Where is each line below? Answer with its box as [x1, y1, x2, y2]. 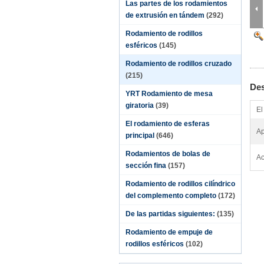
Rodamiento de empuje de [126, 228, 213, 236]
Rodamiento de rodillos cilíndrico [126, 180, 235, 188]
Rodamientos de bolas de [126, 150, 210, 158]
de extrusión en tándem [126, 11, 204, 19]
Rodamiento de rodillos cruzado [126, 60, 232, 68]
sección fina [126, 161, 166, 170]
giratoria [126, 101, 154, 110]
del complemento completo [126, 192, 216, 200]
